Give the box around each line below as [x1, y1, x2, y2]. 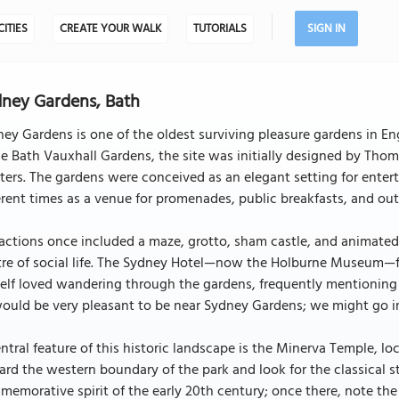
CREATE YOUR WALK [59, 20, 161, 38]
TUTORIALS [192, 20, 247, 38]
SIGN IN [306, 20, 346, 38]
